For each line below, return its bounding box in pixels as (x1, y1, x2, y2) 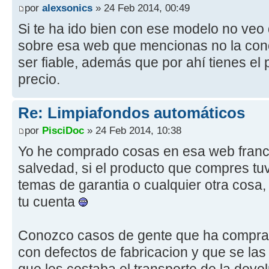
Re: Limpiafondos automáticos (18, 103, 245, 122)
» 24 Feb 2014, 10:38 (84, 124, 181, 137)
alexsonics (42, 1, 92, 14)
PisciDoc (42, 124, 84, 137)
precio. (18, 71, 60, 87)
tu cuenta (18, 194, 79, 210)
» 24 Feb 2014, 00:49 (92, 1, 190, 14)
